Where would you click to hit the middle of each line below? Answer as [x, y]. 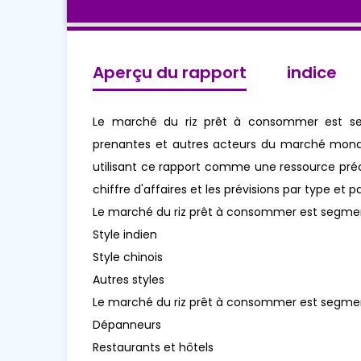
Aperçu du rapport [170, 73]
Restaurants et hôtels [154, 348]
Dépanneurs [127, 325]
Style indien [125, 235]
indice [312, 73]
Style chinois [128, 257]
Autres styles [129, 280]
